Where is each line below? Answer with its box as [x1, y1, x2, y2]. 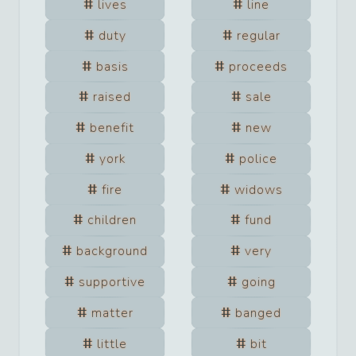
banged [235, 304, 281, 322]
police [239, 149, 277, 168]
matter [91, 304, 133, 322]
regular [236, 26, 281, 44]
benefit [90, 119, 134, 137]
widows [234, 180, 283, 199]
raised [93, 88, 131, 106]
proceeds [229, 57, 288, 75]
